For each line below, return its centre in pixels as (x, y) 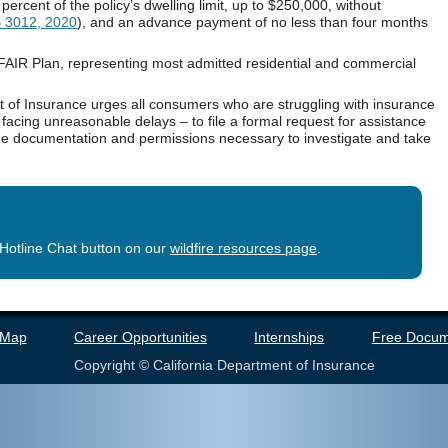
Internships (289, 337)
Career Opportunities (140, 337)
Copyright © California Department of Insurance (224, 364)
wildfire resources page (243, 248)
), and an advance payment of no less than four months (253, 21)
